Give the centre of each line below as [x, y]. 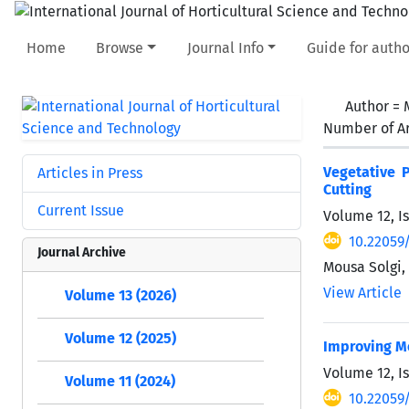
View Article [362, 292]
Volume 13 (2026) [121, 296]
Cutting [347, 189]
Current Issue [81, 210]
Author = [374, 106]
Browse [120, 47]
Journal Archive [82, 252]
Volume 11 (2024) [120, 382]
